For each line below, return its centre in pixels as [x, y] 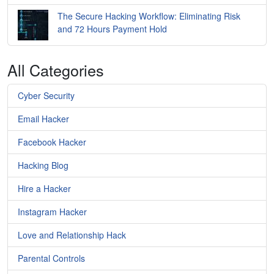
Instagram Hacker [52, 212]
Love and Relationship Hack [72, 235]
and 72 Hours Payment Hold [112, 29]
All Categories [56, 70]
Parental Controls [51, 258]
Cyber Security [46, 96]
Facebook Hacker [52, 142]
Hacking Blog [43, 165]
